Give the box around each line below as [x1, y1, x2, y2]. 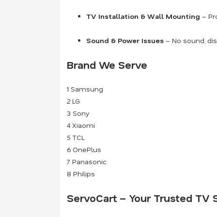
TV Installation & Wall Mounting [86, 12, 200, 21]
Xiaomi [72, 121, 95, 130]
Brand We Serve [67, 58, 147, 71]
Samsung [71, 84, 103, 93]
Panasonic [72, 157, 107, 166]
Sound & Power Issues [86, 36, 164, 45]
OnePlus [73, 145, 101, 154]
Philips [73, 169, 95, 178]
